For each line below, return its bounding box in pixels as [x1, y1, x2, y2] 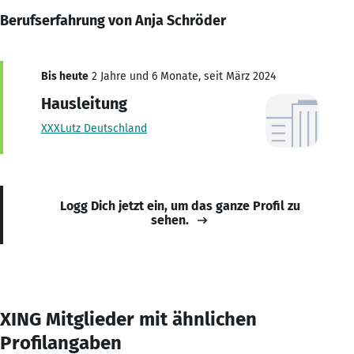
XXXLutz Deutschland [41, 121, 147, 135]
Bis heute [41, 69, 88, 83]
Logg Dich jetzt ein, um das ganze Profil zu [60, 198, 300, 213]
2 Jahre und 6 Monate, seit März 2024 [88, 69, 276, 83]
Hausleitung [41, 93, 127, 113]
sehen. [151, 212, 189, 228]
